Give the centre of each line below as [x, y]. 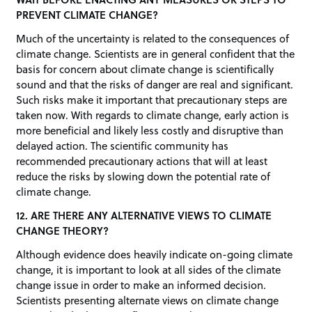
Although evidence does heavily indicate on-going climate [155, 254]
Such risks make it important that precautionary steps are [152, 100]
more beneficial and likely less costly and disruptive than [150, 131]
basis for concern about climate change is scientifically [145, 69]
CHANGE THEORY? [63, 230]
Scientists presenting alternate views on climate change [148, 300]
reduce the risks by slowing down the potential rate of [143, 177]
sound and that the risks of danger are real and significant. [155, 85]
